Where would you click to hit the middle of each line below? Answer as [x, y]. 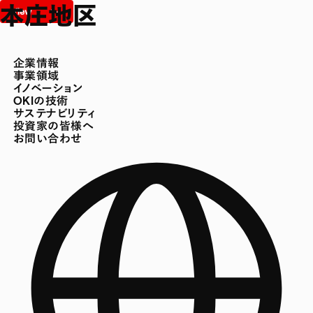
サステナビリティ [54, 113]
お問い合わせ [48, 138]
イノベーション [48, 88]
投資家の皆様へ [53, 126]
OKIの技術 [41, 101]
